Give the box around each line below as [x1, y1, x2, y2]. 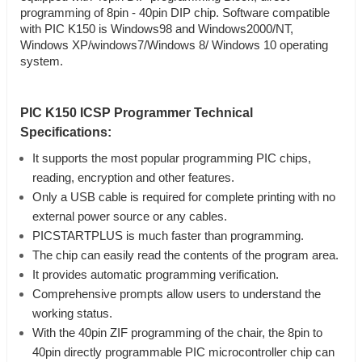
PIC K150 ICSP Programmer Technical [20, 106, 253, 120]
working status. [32, 307, 112, 321]
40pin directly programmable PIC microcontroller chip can [32, 346, 335, 360]
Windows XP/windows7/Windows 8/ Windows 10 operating [20, 39, 328, 53]
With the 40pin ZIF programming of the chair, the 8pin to [32, 326, 322, 340]
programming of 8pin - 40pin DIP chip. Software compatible [20, 6, 330, 20]
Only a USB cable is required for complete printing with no [32, 191, 335, 204]
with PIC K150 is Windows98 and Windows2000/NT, [20, 23, 293, 36]
